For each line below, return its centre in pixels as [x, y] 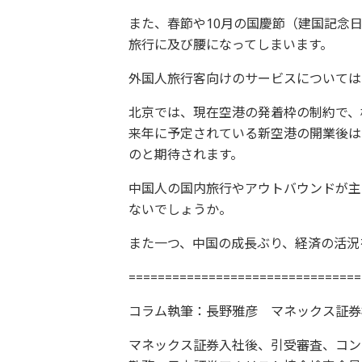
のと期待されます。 [185, 154]
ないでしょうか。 [180, 209]
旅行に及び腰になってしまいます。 [230, 44]
